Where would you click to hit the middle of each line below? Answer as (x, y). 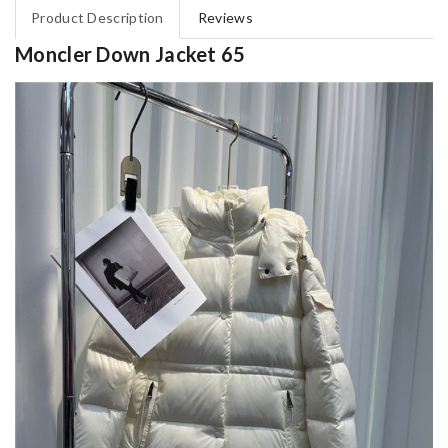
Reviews (225, 18)
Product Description (97, 18)
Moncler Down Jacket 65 (130, 54)
